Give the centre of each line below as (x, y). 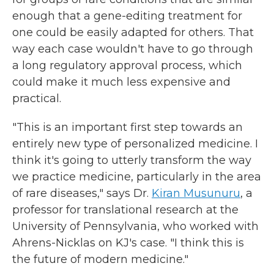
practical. (37, 98)
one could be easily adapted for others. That (133, 32)
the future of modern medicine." (100, 259)
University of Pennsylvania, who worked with (135, 226)
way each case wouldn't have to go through (133, 49)
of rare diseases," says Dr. (80, 193)
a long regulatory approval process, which (127, 65)
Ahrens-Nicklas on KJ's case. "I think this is (128, 243)
